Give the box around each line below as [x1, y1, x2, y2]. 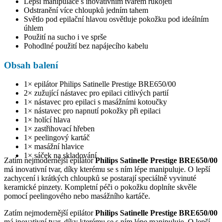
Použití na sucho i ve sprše [24, 32, 107, 41]
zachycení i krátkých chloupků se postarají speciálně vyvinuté [4, 174, 196, 183]
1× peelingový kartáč [24, 133, 90, 142]
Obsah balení [4, 59, 58, 70]
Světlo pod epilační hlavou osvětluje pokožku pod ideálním [24, 14, 209, 23]
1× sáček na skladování [24, 151, 97, 160]
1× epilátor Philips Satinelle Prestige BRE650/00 [24, 80, 176, 89]
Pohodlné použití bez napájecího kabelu [24, 41, 148, 50]
